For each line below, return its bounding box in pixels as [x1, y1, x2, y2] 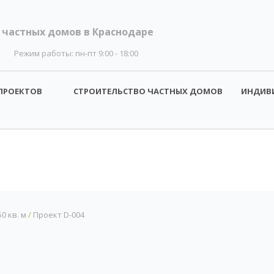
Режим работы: [14, 48, 73, 59]
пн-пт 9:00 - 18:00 [73, 48, 138, 59]
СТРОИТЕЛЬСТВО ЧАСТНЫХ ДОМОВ [73, 86, 223, 97]
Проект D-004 [33, 209, 84, 220]
